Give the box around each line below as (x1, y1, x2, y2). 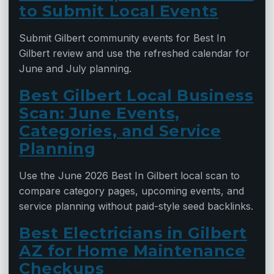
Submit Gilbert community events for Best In (19, 32, 226, 45)
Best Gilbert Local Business (19, 86, 254, 105)
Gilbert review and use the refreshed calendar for (19, 47, 250, 60)
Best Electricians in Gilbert (19, 223, 247, 243)
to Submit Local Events (19, 1, 218, 21)
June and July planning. (19, 62, 132, 75)
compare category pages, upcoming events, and (19, 185, 245, 198)
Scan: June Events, (19, 103, 180, 123)
